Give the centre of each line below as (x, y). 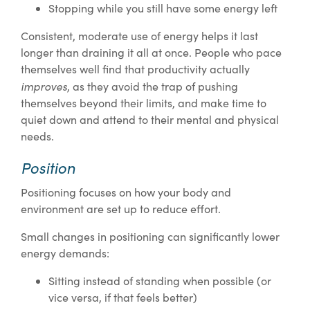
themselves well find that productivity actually (135, 69)
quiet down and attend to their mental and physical (150, 120)
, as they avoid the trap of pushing (153, 86)
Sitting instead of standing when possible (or (160, 281)
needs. (39, 136)
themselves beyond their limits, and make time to (144, 103)
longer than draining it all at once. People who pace (151, 53)
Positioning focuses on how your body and (126, 192)
